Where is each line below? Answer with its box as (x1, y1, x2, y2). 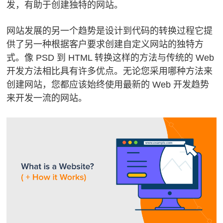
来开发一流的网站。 (6, 93, 90, 103)
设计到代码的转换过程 (105, 25, 195, 36)
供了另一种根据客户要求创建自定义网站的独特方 (6, 39, 204, 49)
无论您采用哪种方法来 (123, 66, 213, 76)
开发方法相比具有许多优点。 (6, 66, 123, 76)
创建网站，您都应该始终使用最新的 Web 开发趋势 (6, 79, 210, 90)
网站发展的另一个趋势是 (6, 25, 106, 36)
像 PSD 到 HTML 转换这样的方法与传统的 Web (24, 52, 215, 63)
